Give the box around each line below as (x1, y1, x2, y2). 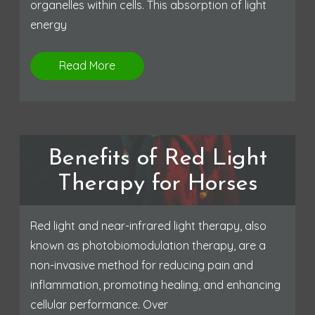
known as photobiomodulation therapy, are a (30, 238, 266, 253)
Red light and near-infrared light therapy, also (30, 219, 266, 233)
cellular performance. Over (30, 297, 168, 312)
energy (30, 17, 67, 32)
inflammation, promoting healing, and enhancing (30, 278, 281, 292)
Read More (59, 58, 115, 72)
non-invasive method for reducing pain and (30, 258, 253, 273)
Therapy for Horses (57, 172, 258, 196)
